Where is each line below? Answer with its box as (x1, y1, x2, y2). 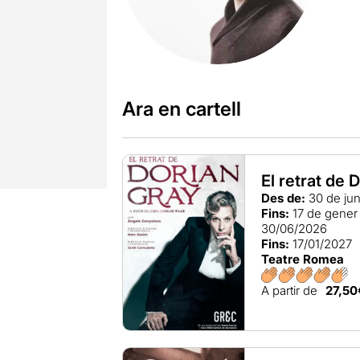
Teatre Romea (261, 252, 345, 268)
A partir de (261, 283, 318, 299)
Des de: (261, 190, 306, 207)
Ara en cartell (121, 97, 241, 121)
